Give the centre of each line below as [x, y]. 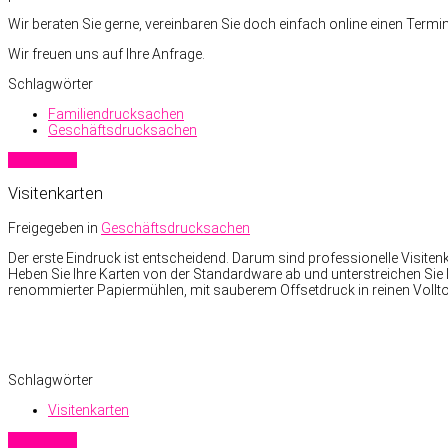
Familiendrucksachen [116, 114]
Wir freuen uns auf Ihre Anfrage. [106, 54]
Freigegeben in [53, 227]
